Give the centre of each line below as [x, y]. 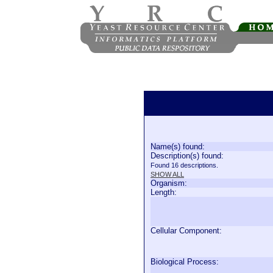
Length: [164, 192]
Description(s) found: [187, 156]
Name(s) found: [178, 147]
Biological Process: [185, 262]
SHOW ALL [167, 174]
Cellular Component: [186, 231]
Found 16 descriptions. [184, 165]
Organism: [169, 183]
